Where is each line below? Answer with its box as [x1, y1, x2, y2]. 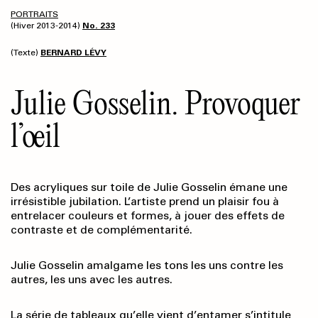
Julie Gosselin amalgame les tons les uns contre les [11, 258, 283, 273]
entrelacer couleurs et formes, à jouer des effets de [11, 209, 285, 223]
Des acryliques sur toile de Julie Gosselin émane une [11, 180, 287, 194]
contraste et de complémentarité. [11, 223, 192, 237]
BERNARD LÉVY [40, 48, 106, 58]
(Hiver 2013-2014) [11, 21, 82, 31]
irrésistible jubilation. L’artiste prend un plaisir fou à [11, 194, 279, 209]
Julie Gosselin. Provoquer [11, 82, 300, 124]
